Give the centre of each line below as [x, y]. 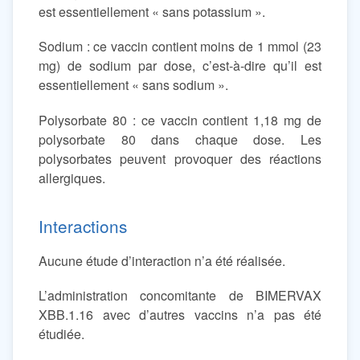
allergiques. [72, 178]
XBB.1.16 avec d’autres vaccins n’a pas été [180, 314]
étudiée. [61, 333]
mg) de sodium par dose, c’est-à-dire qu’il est [180, 66]
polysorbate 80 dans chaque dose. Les [180, 139]
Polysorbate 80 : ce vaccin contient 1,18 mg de [180, 120]
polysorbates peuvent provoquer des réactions [180, 158]
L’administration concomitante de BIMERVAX [180, 295]
